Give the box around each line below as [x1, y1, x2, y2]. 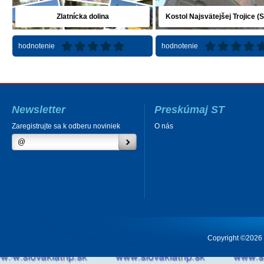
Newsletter [12, 103, 65, 115]
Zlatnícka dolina [56, 12, 109, 21]
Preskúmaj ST [154, 103, 225, 115]
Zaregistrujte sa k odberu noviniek [12, 121, 120, 130]
